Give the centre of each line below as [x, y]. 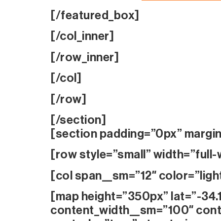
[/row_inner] [85, 57]
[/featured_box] [95, 15]
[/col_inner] [82, 36]
